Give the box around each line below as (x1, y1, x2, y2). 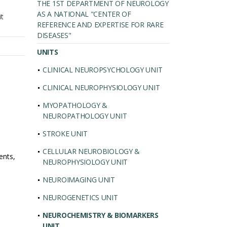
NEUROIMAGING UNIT (43, 175, 115, 184)
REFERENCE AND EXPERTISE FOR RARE (37, 20, 164, 29)
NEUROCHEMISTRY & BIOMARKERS (43, 210, 159, 220)
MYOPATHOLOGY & (43, 100, 107, 110)
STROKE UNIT (43, 129, 88, 138)
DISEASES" (37, 30, 71, 40)
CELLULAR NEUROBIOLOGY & (43, 146, 140, 156)
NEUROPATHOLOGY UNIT (43, 111, 127, 121)
